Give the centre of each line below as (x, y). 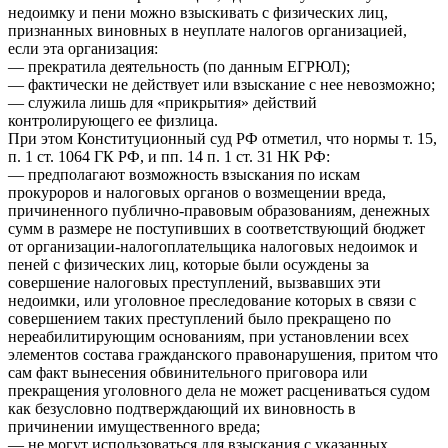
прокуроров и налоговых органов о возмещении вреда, (197, 192)
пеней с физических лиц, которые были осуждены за (188, 264)
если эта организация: (83, 48)
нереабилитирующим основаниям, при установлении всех (208, 336)
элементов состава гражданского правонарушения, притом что (223, 354)
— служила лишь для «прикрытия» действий (162, 102)
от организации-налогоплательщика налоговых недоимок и (213, 246)
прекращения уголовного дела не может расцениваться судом (219, 390)
